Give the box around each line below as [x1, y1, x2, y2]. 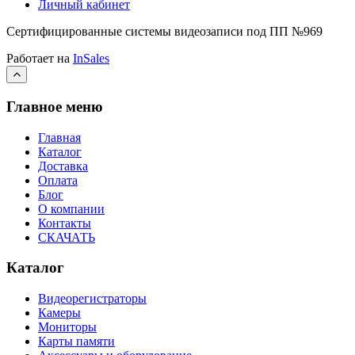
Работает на [6, 52, 73, 66]
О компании [38, 201, 105, 216]
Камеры [38, 306, 81, 320]
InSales [73, 52, 109, 66]
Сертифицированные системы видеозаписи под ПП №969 [6, 25, 323, 39]
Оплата [38, 173, 78, 187]
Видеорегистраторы [38, 292, 147, 306]
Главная [38, 130, 81, 144]
